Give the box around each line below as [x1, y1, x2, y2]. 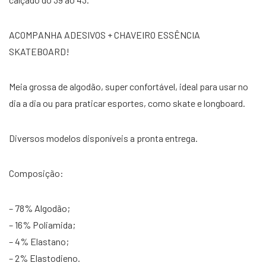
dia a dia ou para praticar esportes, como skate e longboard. [9, 97, 245, 109]
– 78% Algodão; [9, 202, 70, 214]
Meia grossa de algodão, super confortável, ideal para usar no [9, 81, 248, 93]
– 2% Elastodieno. [9, 252, 80, 264]
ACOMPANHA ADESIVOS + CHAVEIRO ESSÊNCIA [9, 29, 200, 41]
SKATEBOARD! [9, 46, 69, 58]
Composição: [9, 167, 64, 179]
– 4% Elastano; [9, 236, 69, 248]
